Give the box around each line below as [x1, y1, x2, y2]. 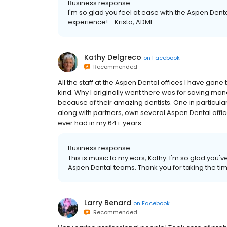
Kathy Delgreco [84, 52, 141, 63]
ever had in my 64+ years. [58, 118, 143, 128]
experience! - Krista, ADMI [68, 17, 152, 27]
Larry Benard [84, 198, 131, 208]
